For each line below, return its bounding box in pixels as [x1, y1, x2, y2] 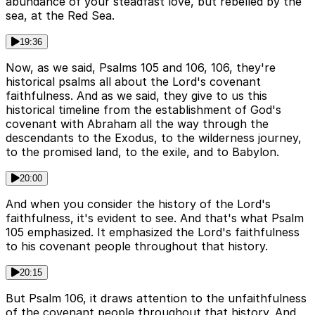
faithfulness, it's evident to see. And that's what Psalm [6, 211, 304, 226]
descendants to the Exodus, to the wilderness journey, [6, 131, 302, 146]
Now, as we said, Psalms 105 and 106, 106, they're [6, 60, 276, 75]
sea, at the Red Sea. [6, 8, 115, 23]
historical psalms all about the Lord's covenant [6, 75, 261, 89]
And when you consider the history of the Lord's [6, 197, 271, 212]
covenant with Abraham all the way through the [6, 117, 269, 131]
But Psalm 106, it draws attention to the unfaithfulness [6, 291, 307, 306]
